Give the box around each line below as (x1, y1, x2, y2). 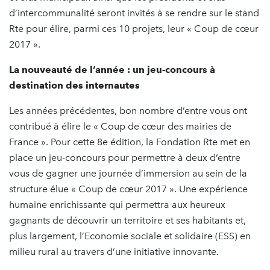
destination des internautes (9, 79, 140, 91)
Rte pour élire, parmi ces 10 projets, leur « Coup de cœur (9, 22, 259, 34)
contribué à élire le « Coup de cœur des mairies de (9, 120, 231, 132)
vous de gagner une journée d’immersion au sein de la (9, 167, 247, 179)
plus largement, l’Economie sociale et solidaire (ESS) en (9, 230, 251, 242)
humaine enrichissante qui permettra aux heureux (9, 198, 225, 210)
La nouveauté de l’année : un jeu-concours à (9, 63, 215, 75)
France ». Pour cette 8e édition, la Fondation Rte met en (9, 136, 250, 148)
